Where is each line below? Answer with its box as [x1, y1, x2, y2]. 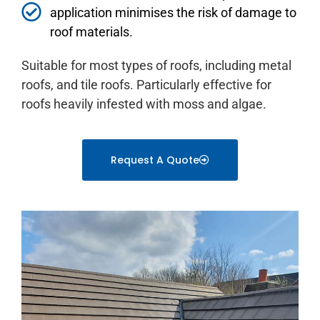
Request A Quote [111, 153, 199, 168]
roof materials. [50, 24, 133, 39]
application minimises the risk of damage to [50, 4, 296, 20]
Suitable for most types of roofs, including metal [21, 57, 291, 73]
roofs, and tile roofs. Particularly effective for [21, 76, 271, 92]
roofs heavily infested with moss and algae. [21, 96, 266, 111]
